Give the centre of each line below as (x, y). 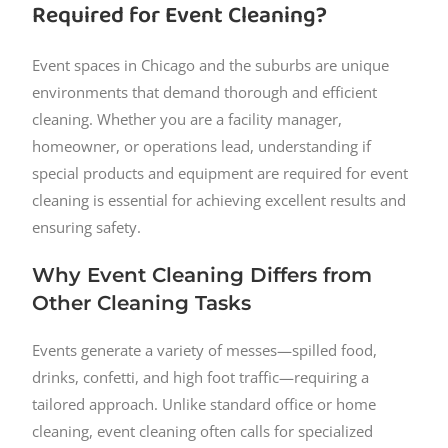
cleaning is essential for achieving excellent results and (219, 200)
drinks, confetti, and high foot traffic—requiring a (201, 377)
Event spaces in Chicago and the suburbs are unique (211, 65)
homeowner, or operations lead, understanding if (202, 146)
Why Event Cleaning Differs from (202, 275)
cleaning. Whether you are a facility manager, (187, 119)
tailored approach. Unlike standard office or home (204, 404)
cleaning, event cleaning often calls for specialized (203, 431)
